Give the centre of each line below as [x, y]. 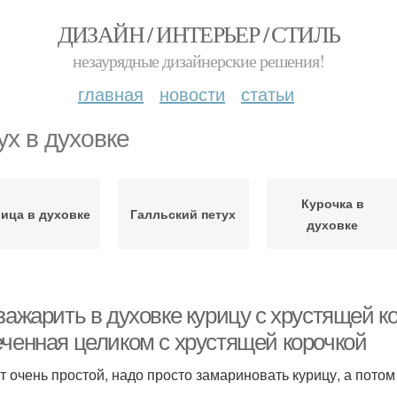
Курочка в [332, 203]
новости [192, 93]
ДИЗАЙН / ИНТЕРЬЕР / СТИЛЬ [198, 34]
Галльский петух [183, 214]
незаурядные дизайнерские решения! [198, 61]
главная [111, 93]
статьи [268, 93]
